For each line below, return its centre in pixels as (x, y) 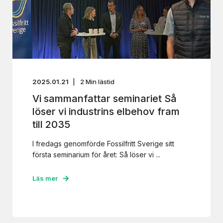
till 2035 (51, 124)
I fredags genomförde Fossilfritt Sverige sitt (103, 144)
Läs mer (45, 178)
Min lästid (100, 82)
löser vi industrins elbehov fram (106, 111)
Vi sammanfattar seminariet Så (105, 99)
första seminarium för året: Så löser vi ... (96, 155)
